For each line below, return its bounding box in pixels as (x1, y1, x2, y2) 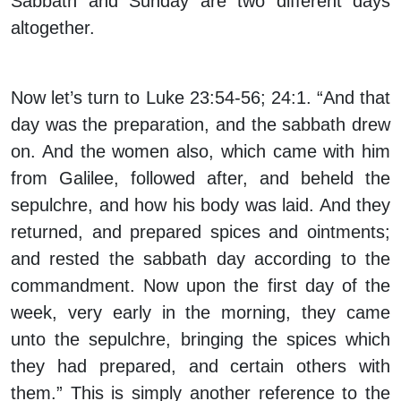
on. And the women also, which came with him (11, 141, 390, 162)
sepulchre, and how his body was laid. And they (11, 195, 390, 216)
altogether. (11, 18, 95, 38)
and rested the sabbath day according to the (11, 249, 390, 269)
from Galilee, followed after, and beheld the (11, 168, 390, 189)
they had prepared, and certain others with (11, 356, 390, 377)
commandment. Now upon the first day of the (11, 276, 390, 296)
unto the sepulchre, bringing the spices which (11, 329, 390, 350)
